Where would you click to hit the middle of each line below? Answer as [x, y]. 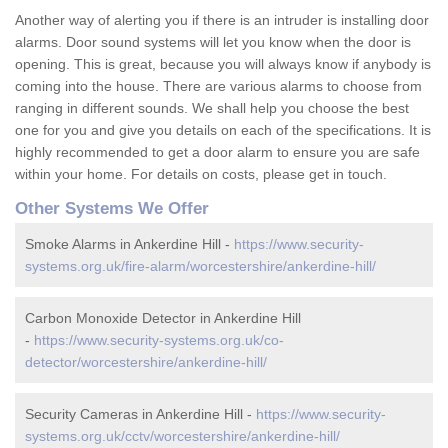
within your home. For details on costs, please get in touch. [201, 174]
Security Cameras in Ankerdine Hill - [140, 414]
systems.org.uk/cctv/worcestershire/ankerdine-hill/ [182, 436]
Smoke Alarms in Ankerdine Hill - [129, 244]
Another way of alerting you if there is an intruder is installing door [222, 20]
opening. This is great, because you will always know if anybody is [223, 64]
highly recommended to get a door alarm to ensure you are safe [217, 152]
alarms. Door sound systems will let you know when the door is [213, 42]
